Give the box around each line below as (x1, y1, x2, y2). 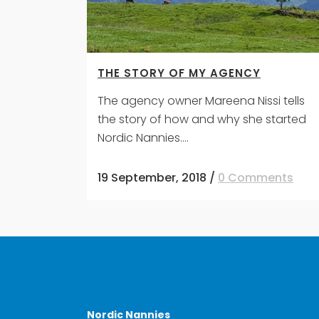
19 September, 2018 (98, 169, 206, 186)
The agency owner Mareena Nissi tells (98, 92, 305, 109)
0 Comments (218, 169, 293, 186)
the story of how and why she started (98, 110, 306, 127)
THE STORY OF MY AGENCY (98, 65, 261, 80)
